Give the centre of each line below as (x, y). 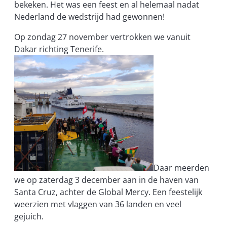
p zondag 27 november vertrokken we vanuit (105, 37)
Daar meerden (181, 168)
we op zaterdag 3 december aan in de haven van (106, 180)
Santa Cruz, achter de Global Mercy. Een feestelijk (108, 192)
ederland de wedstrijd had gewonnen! (92, 17)
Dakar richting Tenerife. (59, 49)
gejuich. (29, 217)
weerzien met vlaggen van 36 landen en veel (98, 204)
